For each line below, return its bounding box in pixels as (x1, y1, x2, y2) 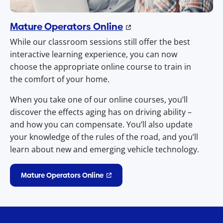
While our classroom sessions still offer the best (10, 36, 190, 47)
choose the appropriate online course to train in (10, 61, 191, 72)
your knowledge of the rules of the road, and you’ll (10, 131, 198, 142)
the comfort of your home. (10, 74, 110, 85)
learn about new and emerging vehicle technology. (10, 144, 199, 155)
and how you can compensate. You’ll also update (10, 119, 193, 130)
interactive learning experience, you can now (10, 49, 177, 60)
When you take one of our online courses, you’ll (10, 94, 188, 105)
